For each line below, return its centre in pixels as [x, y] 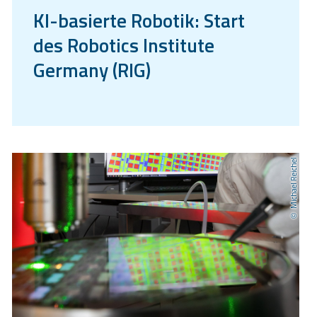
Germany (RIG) [92, 69]
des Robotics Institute [124, 45]
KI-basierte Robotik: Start [139, 20]
